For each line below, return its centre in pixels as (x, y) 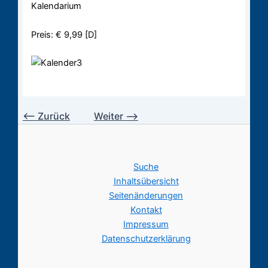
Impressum (146, 225)
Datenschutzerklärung (146, 239)
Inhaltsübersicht (146, 182)
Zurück (52, 116)
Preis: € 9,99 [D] (64, 35)
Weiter (109, 116)
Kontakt (146, 210)
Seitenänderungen (146, 196)
